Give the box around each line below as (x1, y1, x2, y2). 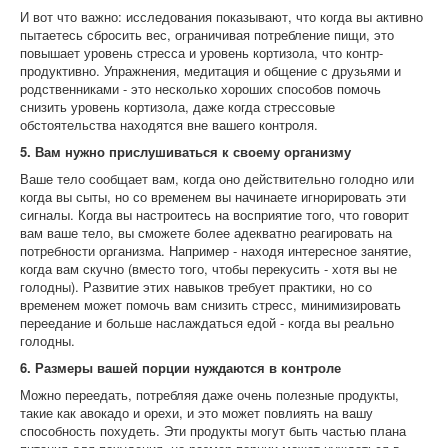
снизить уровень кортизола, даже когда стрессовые (20, 97, 335, 116)
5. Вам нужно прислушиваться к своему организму (20, 142, 351, 161)
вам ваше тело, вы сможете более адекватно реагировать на (20, 223, 392, 242)
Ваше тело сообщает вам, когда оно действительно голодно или (20, 169, 414, 188)
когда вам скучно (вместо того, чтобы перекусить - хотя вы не (20, 259, 397, 278)
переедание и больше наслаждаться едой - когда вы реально (20, 313, 394, 332)
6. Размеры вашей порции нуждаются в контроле (20, 358, 341, 377)
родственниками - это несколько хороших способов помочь (20, 79, 381, 98)
